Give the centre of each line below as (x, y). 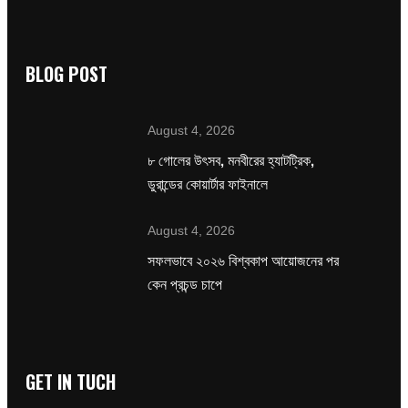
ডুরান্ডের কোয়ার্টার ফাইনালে (208, 184)
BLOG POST (66, 74)
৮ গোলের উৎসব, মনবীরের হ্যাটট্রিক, (231, 160)
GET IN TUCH (71, 382)
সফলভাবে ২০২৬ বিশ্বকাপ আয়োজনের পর (244, 260)
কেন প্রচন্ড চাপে (185, 284)
